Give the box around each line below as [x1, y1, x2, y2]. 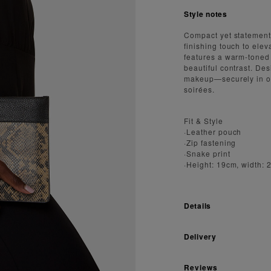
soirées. [184, 83, 215, 94]
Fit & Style [184, 115, 223, 126]
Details [184, 200, 212, 211]
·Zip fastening [184, 137, 237, 148]
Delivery [184, 230, 217, 242]
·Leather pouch [184, 126, 242, 137]
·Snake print [184, 148, 230, 158]
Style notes [184, 8, 227, 19]
